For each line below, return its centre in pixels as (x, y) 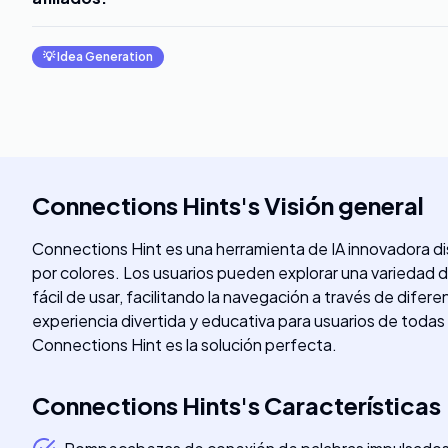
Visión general (344, 205)
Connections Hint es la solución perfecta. (184, 344)
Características (352, 405)
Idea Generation (105, 56)
